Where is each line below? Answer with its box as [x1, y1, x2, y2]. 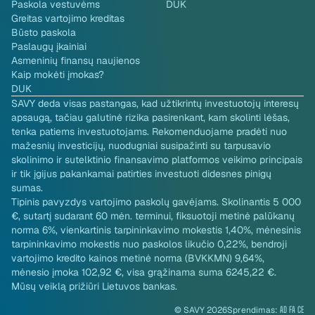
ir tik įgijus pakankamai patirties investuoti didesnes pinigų [11, 167, 271, 180]
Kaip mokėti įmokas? [11, 68, 104, 81]
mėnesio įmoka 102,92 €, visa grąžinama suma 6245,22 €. [11, 266, 276, 278]
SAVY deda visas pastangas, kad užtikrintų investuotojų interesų [11, 97, 299, 110]
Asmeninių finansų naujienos [11, 54, 140, 67]
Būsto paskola [11, 26, 76, 39]
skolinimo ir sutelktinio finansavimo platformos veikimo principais [11, 153, 302, 166]
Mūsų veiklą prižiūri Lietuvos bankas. [11, 280, 177, 292]
